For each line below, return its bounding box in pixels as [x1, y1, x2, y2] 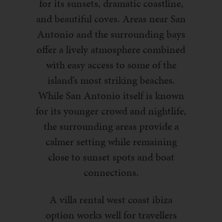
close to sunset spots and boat [48, 149, 174, 165]
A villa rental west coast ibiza [50, 192, 172, 207]
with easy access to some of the [46, 57, 176, 72]
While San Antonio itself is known [38, 88, 184, 103]
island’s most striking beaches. [47, 72, 175, 88]
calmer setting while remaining [45, 134, 177, 149]
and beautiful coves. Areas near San [36, 11, 186, 26]
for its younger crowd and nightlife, [36, 103, 186, 118]
